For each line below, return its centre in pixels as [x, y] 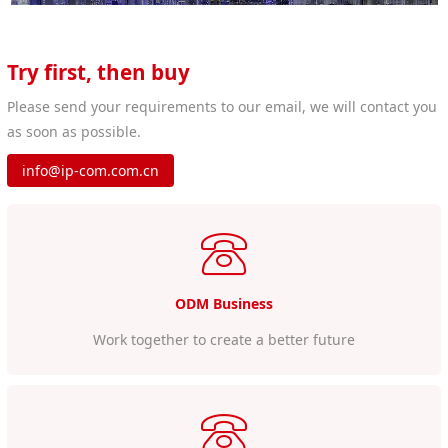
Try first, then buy [99, 71]
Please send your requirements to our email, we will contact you [222, 106]
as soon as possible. [74, 131]
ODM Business [223, 303]
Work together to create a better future [223, 339]
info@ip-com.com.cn [91, 170]
